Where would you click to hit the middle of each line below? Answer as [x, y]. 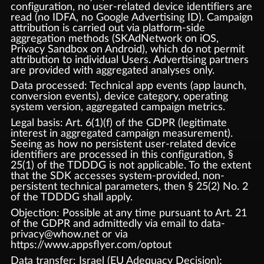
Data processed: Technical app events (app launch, [128, 86]
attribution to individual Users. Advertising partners [129, 60]
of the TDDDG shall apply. [71, 197]
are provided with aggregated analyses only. [112, 70]
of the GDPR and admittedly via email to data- [118, 223]
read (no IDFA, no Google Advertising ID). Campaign [131, 17]
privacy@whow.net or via [69, 234]
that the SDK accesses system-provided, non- [117, 176]
